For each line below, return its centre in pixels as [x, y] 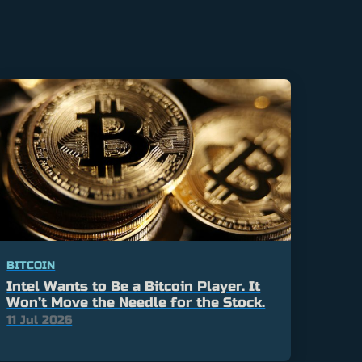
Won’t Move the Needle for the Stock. [136, 303]
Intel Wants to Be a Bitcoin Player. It [134, 287]
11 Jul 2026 [40, 320]
